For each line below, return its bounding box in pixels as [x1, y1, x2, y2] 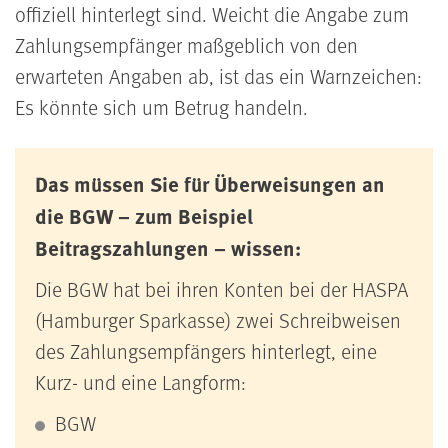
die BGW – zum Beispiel [35, 201, 253, 231]
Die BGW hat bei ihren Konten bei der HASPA [35, 275, 408, 304]
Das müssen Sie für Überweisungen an [35, 169, 385, 199]
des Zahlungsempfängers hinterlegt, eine [35, 337, 377, 366]
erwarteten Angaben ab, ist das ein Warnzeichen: [15, 62, 422, 91]
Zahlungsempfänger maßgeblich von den [15, 31, 358, 60]
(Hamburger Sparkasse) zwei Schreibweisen [35, 306, 401, 335]
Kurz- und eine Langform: [35, 368, 246, 397]
